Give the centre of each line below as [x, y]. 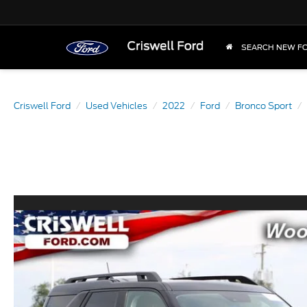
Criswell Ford [42, 106]
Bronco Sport [263, 106]
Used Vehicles [116, 106]
